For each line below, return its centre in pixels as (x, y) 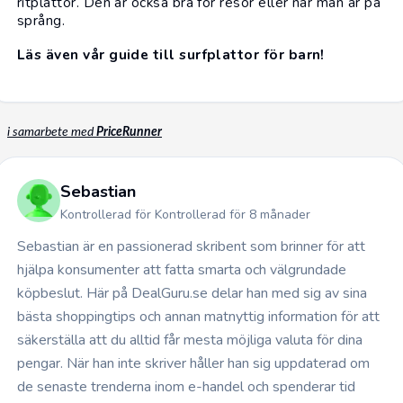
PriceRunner (129, 132)
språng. (41, 20)
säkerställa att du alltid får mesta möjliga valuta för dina (190, 340)
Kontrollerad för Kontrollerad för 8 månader (185, 214)
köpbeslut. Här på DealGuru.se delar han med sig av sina (192, 293)
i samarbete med (52, 132)
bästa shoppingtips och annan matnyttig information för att (198, 316)
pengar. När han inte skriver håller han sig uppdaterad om (193, 363)
